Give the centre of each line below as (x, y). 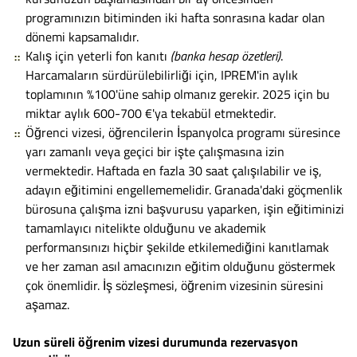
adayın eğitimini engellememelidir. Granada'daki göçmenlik (184, 189)
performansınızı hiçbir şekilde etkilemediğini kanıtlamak (177, 247)
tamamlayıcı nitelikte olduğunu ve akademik (146, 228)
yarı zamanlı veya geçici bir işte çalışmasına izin (155, 151)
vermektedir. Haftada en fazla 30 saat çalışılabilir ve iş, (174, 170)
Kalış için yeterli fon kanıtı (98, 55)
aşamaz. (47, 304)
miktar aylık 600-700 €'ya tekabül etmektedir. (151, 113)
